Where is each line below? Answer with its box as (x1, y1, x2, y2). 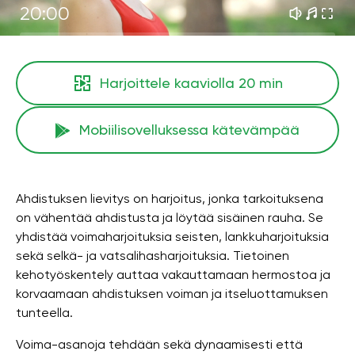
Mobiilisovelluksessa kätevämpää (79, 121, 300, 138)
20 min (238, 74, 283, 91)
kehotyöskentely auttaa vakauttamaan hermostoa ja (16, 267, 330, 282)
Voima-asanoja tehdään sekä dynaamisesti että (16, 337, 303, 352)
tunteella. (16, 305, 73, 320)
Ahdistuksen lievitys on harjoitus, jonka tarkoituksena (16, 191, 323, 206)
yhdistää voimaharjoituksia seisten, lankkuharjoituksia (16, 229, 329, 244)
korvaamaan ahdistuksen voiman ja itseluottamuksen (16, 286, 328, 301)
